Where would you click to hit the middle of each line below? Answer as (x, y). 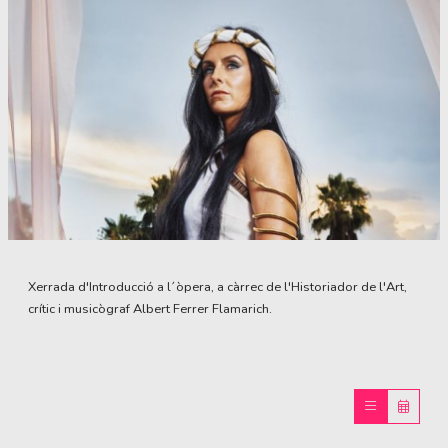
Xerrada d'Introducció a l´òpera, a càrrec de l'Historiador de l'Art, (217, 286)
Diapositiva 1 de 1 (60, 249)
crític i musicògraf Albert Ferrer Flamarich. (150, 308)
